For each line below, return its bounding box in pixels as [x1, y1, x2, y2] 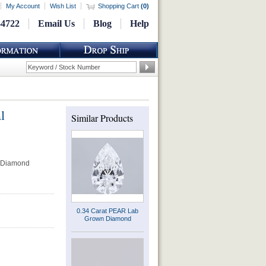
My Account [6, 2, 40, 9]
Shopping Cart [98, 2, 141, 9]
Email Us [38, 18, 75, 28]
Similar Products [71, 112, 133, 124]
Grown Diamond [84, 215, 131, 222]
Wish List [50, 2, 76, 9]
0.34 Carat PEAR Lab [77, 207, 138, 214]
